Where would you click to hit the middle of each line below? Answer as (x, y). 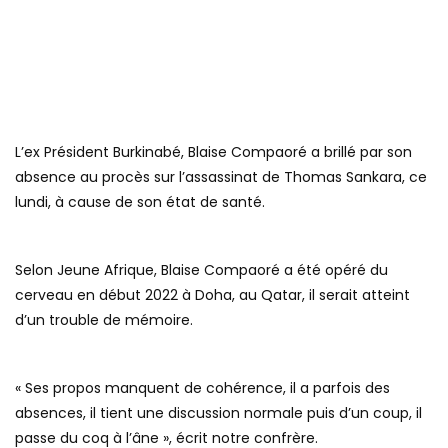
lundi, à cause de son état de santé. (140, 202)
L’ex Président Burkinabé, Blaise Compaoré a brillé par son (213, 152)
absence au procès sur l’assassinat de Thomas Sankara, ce (221, 177)
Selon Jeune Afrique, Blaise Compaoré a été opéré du (201, 270)
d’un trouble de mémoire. (104, 320)
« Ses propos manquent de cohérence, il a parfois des (202, 388)
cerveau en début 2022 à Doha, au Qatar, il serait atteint (212, 295)
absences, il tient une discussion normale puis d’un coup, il (218, 413)
